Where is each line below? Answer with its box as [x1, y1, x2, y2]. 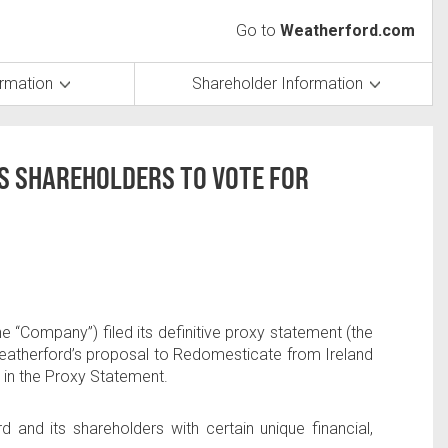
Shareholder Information [192, 74, 363, 93]
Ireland [325, 345, 374, 364]
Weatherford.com [280, 21, 415, 40]
